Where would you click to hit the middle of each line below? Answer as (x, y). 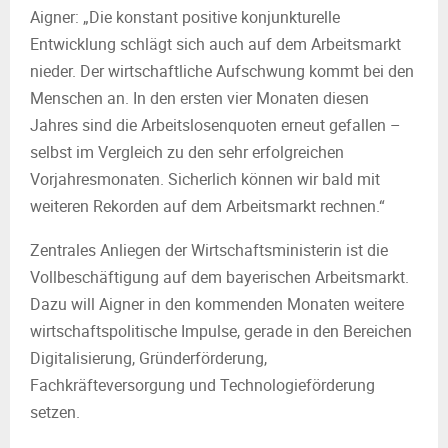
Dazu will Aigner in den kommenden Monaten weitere (217, 304)
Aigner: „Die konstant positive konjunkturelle (185, 17)
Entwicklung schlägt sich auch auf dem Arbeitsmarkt (215, 44)
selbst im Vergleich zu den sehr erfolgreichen (187, 152)
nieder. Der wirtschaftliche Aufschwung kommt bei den (222, 71)
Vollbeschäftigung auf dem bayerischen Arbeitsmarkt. (219, 277)
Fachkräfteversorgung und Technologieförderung (202, 385)
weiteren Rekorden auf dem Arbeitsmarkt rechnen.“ (207, 206)
